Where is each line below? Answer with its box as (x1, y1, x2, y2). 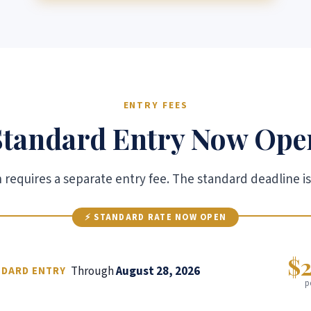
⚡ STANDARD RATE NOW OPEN (84, 211, 227, 224)
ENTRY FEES (123, 99, 188, 112)
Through (71, 262, 116, 280)
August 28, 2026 (116, 262, 200, 280)
